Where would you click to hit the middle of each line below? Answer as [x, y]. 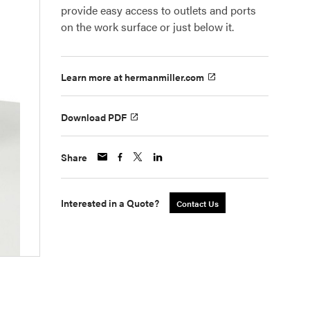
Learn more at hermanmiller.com [133, 77]
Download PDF [94, 117]
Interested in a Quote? [110, 202]
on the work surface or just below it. [147, 27]
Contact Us [198, 203]
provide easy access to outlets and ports [158, 10]
